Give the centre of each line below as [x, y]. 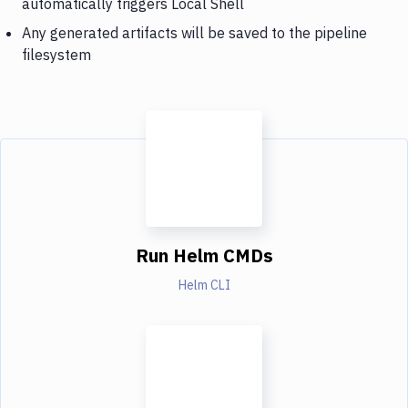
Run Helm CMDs [204, 255]
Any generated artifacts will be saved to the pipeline [194, 32]
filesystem [56, 54]
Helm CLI [204, 285]
